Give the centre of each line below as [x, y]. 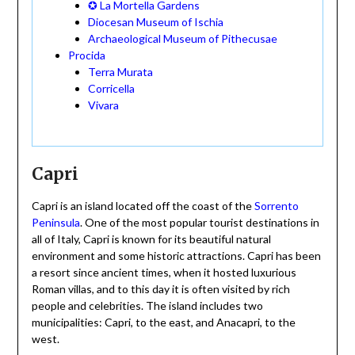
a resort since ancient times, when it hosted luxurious [164, 273]
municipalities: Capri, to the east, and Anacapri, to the [163, 323]
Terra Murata [120, 72]
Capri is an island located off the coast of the [143, 206]
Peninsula [55, 223]
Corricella [111, 89]
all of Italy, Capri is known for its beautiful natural [151, 239]
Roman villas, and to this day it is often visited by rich [160, 289]
